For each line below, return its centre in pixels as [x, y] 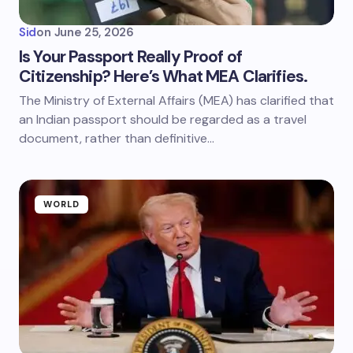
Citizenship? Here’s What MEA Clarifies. [163, 76]
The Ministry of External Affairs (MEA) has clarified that [176, 100]
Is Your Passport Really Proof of [131, 57]
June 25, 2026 [94, 32]
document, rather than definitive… [117, 138]
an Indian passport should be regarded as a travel [163, 119]
